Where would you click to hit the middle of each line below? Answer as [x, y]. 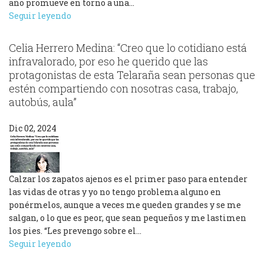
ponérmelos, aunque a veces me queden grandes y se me [125, 204]
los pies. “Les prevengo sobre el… [75, 230]
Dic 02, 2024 [33, 128]
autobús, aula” [43, 102]
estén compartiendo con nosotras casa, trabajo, [123, 88]
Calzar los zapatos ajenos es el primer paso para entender [128, 179]
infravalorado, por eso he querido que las [108, 61]
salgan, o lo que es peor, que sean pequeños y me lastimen [128, 217]
